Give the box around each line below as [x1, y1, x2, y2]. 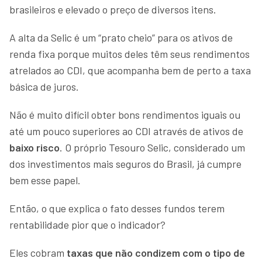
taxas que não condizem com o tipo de [64, 246, 245, 259]
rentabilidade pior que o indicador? [9, 218, 168, 231]
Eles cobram [9, 246, 64, 259]
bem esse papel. [9, 173, 83, 187]
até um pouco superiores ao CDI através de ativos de [9, 124, 243, 137]
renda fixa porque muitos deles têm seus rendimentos [9, 47, 250, 60]
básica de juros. [9, 80, 79, 93]
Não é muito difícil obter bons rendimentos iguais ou [9, 108, 240, 121]
